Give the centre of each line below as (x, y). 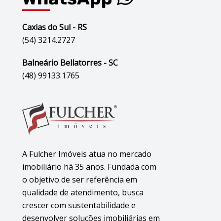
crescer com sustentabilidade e (79, 205)
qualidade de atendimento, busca (83, 192)
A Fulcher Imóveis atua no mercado (87, 154)
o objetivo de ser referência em (80, 180)
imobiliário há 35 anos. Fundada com (89, 167)
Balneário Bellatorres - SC (70, 63)
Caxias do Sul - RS (55, 27)
